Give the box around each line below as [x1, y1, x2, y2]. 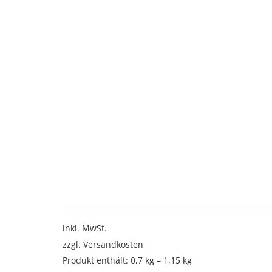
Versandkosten [83, 239, 143, 251]
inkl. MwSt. [63, 223, 107, 234]
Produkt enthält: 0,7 [63, 255, 145, 267]
